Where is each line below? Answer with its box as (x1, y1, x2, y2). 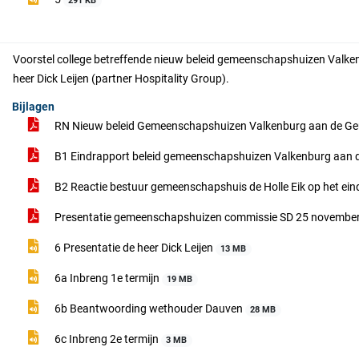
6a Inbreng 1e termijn (52, 272, 162, 284)
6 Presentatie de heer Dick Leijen (52, 241, 216, 254)
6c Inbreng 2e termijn (52, 333, 161, 345)
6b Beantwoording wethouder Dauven (52, 302, 245, 315)
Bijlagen (12, 100, 54, 113)
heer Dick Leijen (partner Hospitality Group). (13, 72, 230, 85)
